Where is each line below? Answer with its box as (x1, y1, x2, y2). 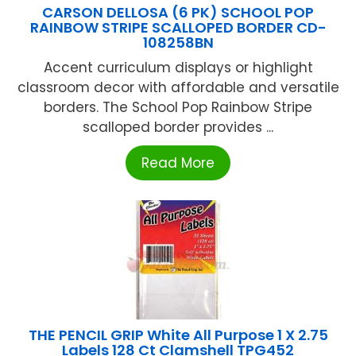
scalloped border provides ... (83, 118, 273, 137)
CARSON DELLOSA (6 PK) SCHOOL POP (42, 2, 314, 23)
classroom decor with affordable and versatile (17, 78, 339, 98)
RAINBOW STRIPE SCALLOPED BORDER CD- (29, 17, 327, 38)
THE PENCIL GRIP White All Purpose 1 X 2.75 (28, 325, 328, 346)
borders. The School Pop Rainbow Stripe (44, 98, 312, 118)
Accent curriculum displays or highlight (43, 58, 313, 78)
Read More (141, 153, 215, 173)
